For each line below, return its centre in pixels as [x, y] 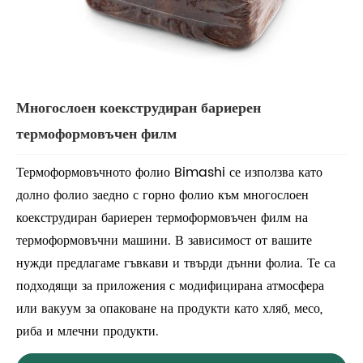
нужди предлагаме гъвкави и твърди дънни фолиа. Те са [176, 264]
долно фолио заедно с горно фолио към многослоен [162, 196]
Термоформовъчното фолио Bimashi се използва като [169, 173]
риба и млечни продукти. [88, 332]
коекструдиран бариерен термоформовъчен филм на [162, 218]
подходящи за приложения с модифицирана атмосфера [170, 286]
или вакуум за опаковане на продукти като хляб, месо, [169, 309]
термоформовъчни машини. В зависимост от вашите [164, 241]
